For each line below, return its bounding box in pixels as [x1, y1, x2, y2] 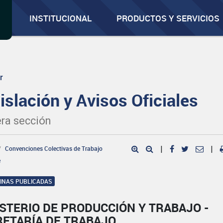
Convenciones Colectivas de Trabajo [5, 144, 103, 152]
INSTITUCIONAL [29, 12, 92, 24]
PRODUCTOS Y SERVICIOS [116, 12, 220, 24]
